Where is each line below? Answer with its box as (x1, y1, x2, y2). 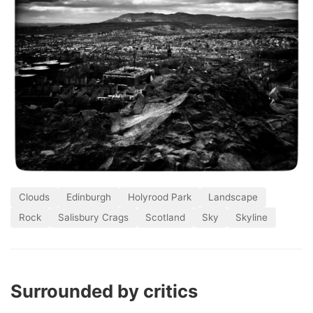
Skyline (235, 212, 268, 224)
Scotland (145, 212, 185, 224)
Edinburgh (66, 191, 111, 203)
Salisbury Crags (58, 212, 129, 224)
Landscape (208, 191, 258, 203)
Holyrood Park (128, 191, 191, 203)
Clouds (19, 191, 50, 203)
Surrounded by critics (10, 280, 198, 303)
